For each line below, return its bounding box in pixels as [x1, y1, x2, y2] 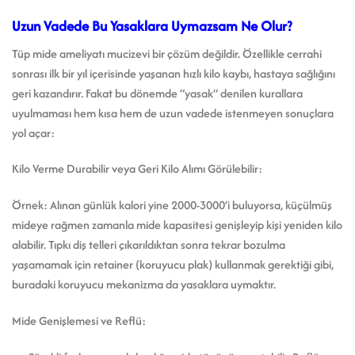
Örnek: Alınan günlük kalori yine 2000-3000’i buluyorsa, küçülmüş [12, 197, 332, 214]
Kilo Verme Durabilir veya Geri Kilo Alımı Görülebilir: [12, 160, 262, 177]
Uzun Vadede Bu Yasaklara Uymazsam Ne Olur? [12, 16, 292, 36]
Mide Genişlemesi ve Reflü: [12, 312, 146, 330]
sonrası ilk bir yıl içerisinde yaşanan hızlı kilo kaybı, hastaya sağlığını [12, 64, 335, 82]
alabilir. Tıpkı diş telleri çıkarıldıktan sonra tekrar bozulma [12, 236, 285, 254]
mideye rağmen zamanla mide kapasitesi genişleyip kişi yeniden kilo [12, 216, 342, 234]
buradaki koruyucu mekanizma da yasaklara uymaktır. [12, 276, 276, 293]
